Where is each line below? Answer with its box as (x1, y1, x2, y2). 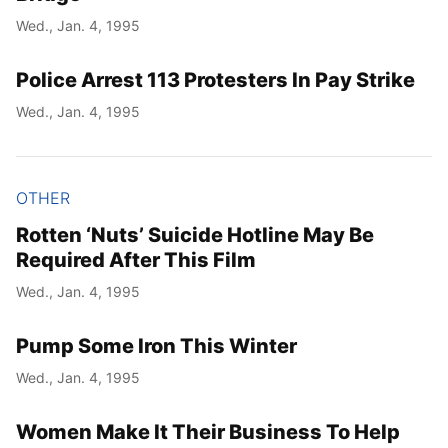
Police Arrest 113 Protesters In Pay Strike (16, 68, 415, 93)
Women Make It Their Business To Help (16, 419, 400, 444)
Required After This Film (16, 247, 256, 272)
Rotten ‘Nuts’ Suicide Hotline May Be (16, 222, 374, 247)
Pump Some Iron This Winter (16, 333, 297, 358)
